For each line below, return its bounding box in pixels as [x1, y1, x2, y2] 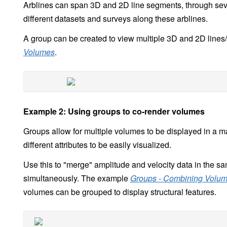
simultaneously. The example [23, 172, 130, 184]
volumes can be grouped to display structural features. [23, 186, 216, 198]
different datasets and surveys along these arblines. [23, 13, 208, 25]
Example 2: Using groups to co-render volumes [23, 105, 205, 118]
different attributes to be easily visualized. [23, 139, 171, 151]
